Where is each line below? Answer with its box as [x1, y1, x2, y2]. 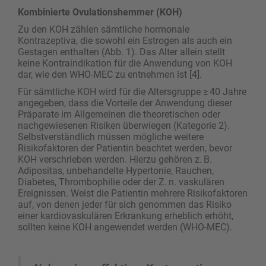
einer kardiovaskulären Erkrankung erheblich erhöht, [18, 210, 233, 221]
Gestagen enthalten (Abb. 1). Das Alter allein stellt [18, 46, 225, 58]
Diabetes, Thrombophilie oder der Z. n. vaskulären [18, 176, 224, 188]
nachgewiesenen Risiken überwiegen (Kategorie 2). [18, 119, 230, 131]
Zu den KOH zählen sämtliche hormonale [18, 23, 189, 35]
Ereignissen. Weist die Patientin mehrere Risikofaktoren [18, 187, 248, 199]
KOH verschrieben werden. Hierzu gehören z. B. [18, 153, 212, 165]
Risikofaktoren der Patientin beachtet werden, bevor [18, 142, 232, 154]
